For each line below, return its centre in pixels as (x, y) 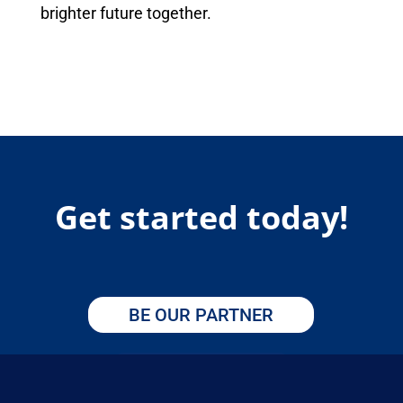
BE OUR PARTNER (201, 314)
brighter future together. (125, 13)
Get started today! (201, 217)
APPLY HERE (201, 372)
